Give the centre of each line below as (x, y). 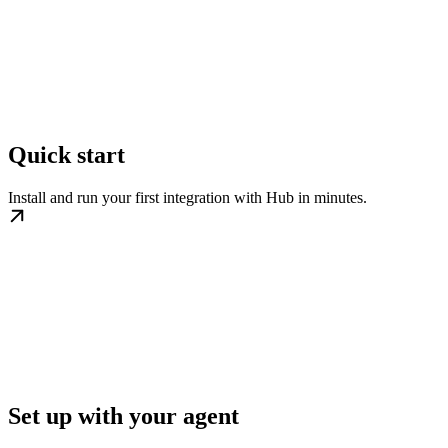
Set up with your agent (123, 415)
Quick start (66, 154)
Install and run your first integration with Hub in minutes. (187, 197)
